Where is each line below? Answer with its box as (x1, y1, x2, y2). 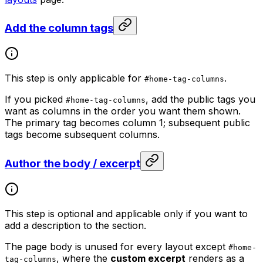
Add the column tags (5, 21, 113, 35)
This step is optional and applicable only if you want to (5, 207, 248, 220)
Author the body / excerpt (5, 156, 140, 170)
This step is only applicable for (5, 72, 144, 85)
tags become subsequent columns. (5, 129, 160, 141)
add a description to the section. (5, 219, 146, 231)
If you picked (5, 93, 66, 106)
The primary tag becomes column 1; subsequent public (5, 117, 250, 129)
